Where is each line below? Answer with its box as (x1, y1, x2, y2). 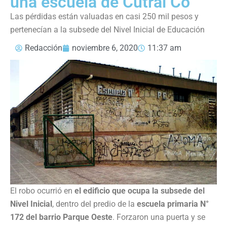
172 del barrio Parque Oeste (10, 212, 112, 222)
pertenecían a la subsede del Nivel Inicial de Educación (10, 24, 205, 34)
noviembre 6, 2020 (72, 43, 138, 53)
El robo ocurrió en (10, 185, 74, 196)
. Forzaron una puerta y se (112, 212, 205, 222)
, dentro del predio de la (52, 199, 137, 209)
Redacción (25, 43, 62, 53)
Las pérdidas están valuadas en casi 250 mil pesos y (10, 11, 199, 21)
